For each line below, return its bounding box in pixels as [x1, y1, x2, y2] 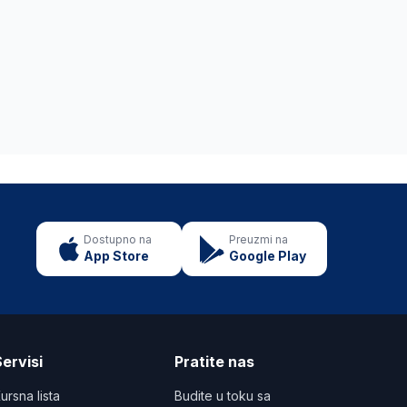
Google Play [229, 247, 306, 263]
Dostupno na [84, 232, 152, 246]
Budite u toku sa [174, 387, 271, 403]
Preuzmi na [229, 232, 288, 246]
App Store [84, 247, 149, 263]
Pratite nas [174, 352, 254, 371]
